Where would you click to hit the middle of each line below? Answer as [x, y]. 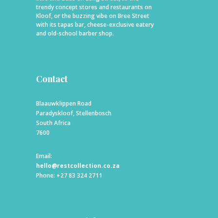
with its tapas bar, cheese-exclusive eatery [95, 24]
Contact [52, 79]
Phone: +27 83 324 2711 [69, 175]
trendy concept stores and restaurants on [94, 7]
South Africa [53, 123]
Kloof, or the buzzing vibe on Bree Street [93, 16]
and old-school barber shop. [75, 33]
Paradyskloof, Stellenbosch [74, 113]
